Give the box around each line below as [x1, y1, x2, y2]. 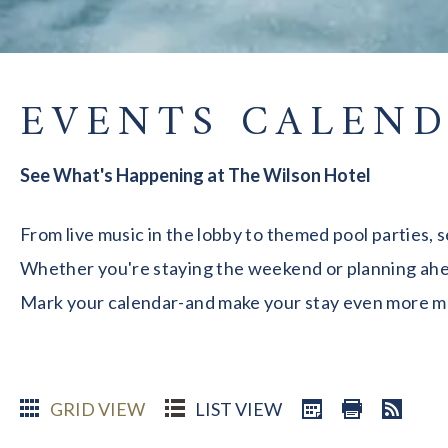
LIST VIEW [195, 397, 282, 420]
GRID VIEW [50, 397, 145, 420]
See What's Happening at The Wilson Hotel [20, 163, 371, 186]
